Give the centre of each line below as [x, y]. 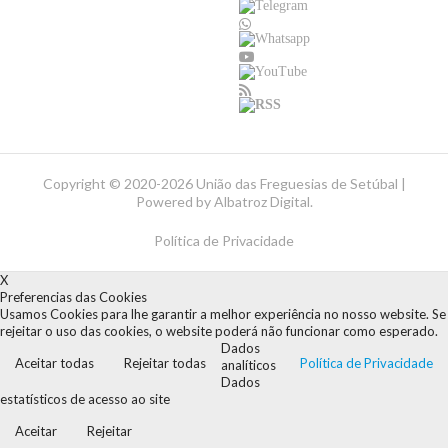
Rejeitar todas [165, 363]
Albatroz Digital [261, 201]
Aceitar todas [54, 363]
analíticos [248, 365]
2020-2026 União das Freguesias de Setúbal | [264, 183]
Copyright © [83, 183]
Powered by [174, 201]
